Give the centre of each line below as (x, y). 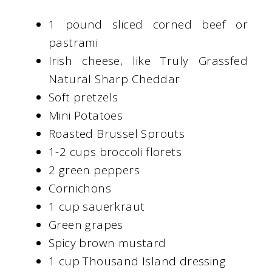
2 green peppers (94, 170)
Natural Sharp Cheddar (114, 79)
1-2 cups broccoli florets (115, 152)
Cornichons (80, 189)
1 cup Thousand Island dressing (137, 261)
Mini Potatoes (86, 116)
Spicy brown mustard (107, 243)
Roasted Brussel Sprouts (117, 134)
